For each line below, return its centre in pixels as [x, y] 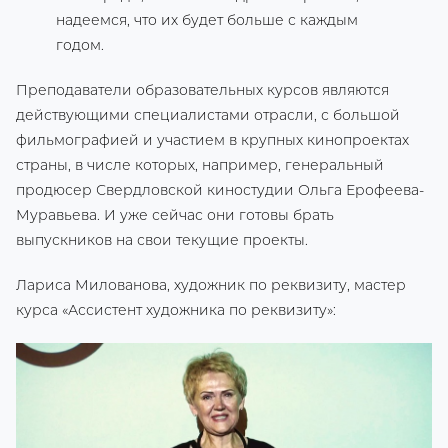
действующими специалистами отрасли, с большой [208, 115]
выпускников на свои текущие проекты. [162, 240]
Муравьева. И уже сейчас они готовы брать [175, 215]
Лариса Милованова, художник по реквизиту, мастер [211, 285]
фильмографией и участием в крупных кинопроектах [212, 140]
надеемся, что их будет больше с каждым [207, 20]
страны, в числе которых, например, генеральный [200, 165]
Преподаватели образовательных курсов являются [202, 90]
